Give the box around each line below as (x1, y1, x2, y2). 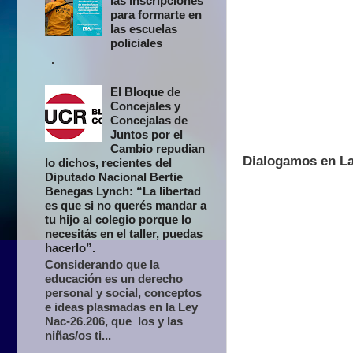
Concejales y (110, 98, 181, 113)
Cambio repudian (110, 141, 206, 155)
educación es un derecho (45, 271, 183, 285)
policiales (110, 36, 163, 50)
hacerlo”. (45, 240, 95, 255)
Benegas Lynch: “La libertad (45, 184, 201, 198)
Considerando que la (45, 257, 159, 271)
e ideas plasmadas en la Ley (45, 299, 198, 314)
